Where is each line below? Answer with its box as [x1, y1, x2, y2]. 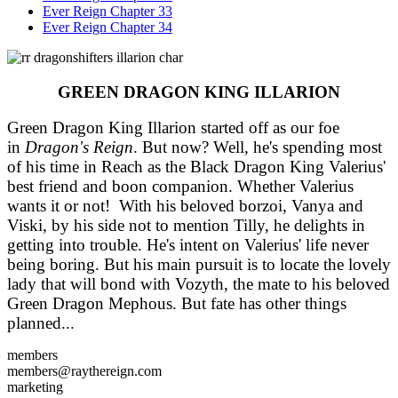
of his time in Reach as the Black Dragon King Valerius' [7, 157, 386, 177]
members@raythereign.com [7, 363, 162, 379]
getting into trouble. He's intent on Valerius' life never [7, 235, 369, 255]
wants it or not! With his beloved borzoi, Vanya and [7, 196, 363, 216]
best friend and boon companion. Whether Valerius [7, 177, 354, 196]
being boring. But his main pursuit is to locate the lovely [7, 255, 391, 275]
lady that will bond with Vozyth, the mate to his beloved [7, 275, 390, 294]
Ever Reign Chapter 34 [43, 20, 172, 35]
